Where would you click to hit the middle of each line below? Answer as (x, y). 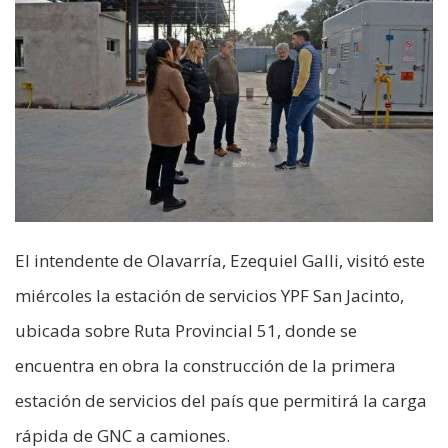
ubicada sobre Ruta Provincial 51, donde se (186, 330)
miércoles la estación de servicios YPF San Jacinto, (209, 295)
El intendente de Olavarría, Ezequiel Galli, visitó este (220, 260)
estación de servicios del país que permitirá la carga (221, 400)
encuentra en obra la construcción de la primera (205, 365)
